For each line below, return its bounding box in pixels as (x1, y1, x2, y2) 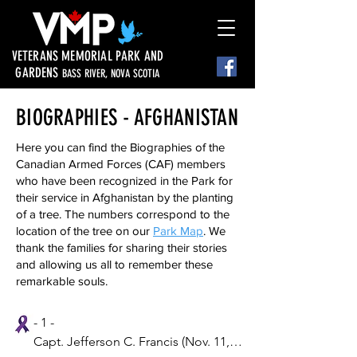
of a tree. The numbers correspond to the (16, 207, 229, 221)
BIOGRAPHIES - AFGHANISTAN (16, 104, 238, 131)
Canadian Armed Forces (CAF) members (16, 157, 226, 171)
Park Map (153, 224, 203, 237)
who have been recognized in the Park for (16, 174, 233, 187)
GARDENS (15, 65, 62, 80)
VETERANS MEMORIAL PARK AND (11, 48, 164, 64)
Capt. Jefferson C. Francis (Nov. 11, (33, 334, 229, 349)
